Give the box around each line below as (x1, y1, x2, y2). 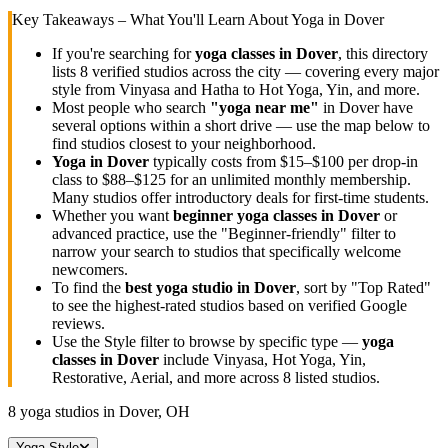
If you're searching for (52, 44, 195, 62)
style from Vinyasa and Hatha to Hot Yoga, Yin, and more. (52, 80, 420, 98)
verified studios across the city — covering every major (88, 62, 439, 80)
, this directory (338, 44, 428, 62)
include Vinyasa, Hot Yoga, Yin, (159, 350, 366, 368)
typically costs (149, 152, 246, 170)
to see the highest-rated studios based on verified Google (52, 296, 407, 314)
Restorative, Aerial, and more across (52, 368, 283, 386)
